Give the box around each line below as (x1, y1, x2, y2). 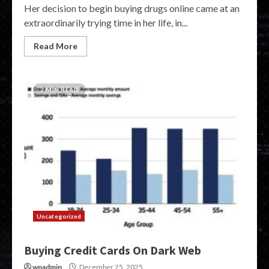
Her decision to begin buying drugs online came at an (24, 2, 240, 14)
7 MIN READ (40, 86, 79, 93)
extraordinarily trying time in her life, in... (24, 17, 187, 28)
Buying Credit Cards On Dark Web (24, 243, 201, 258)
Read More (34, 41, 77, 51)
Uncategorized (37, 213, 82, 220)
